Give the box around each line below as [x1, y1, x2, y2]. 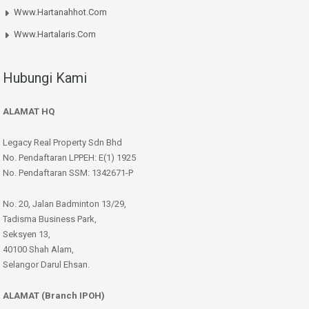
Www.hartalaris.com [14, 29, 96, 40]
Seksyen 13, [3, 229, 50, 240]
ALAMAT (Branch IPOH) [3, 290, 105, 301]
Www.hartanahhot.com [14, 7, 107, 18]
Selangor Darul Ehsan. [3, 259, 90, 270]
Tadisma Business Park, [3, 214, 97, 225]
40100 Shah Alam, [3, 244, 74, 255]
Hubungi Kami [3, 70, 87, 87]
